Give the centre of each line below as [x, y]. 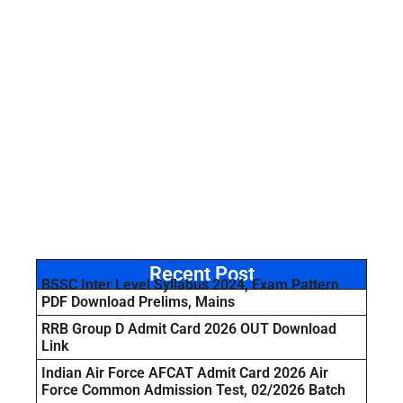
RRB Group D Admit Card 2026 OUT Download [189, 329]
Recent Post [201, 274]
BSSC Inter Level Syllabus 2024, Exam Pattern [190, 285]
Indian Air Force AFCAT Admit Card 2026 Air [185, 373]
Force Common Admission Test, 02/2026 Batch [193, 390]
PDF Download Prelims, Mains [138, 302]
